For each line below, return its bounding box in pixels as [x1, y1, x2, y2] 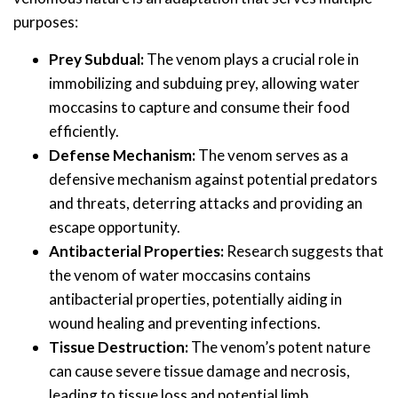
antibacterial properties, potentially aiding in [49, 290, 342, 309]
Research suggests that [224, 242, 384, 261]
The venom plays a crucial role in [144, 50, 359, 69]
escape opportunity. [49, 218, 180, 237]
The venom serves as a [195, 146, 348, 165]
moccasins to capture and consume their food [49, 98, 350, 117]
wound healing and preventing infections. [49, 314, 321, 333]
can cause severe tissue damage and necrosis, [49, 362, 350, 381]
